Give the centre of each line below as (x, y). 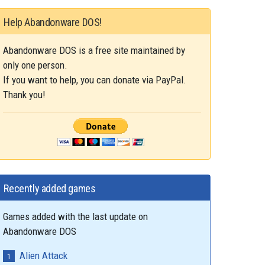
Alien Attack (44, 256)
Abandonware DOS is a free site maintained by (94, 51)
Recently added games (50, 189)
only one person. (35, 65)
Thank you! (25, 95)
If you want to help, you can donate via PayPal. (95, 80)
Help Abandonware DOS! (53, 22)
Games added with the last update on (76, 217)
